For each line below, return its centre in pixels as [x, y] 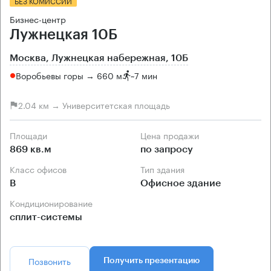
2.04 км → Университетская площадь [94, 105]
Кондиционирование [54, 202]
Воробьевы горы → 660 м [69, 75]
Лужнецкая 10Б [64, 34]
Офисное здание [181, 183]
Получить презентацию [152, 260]
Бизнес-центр [38, 18]
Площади [31, 135]
